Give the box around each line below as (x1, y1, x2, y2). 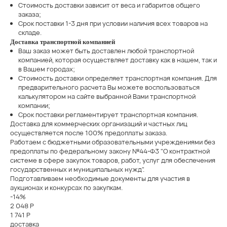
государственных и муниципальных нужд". (10, 165, 144, 174)
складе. (18, 28, 42, 37)
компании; (18, 101, 50, 110)
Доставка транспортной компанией (10, 38, 115, 46)
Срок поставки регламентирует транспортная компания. (18, 110, 198, 120)
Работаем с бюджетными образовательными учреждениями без (10, 137, 215, 147)
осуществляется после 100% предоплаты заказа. (10, 128, 167, 138)
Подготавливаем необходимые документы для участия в (10, 174, 190, 183)
